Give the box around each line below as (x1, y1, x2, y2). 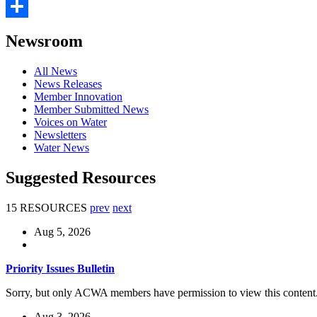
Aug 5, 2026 (34, 226, 91, 238)
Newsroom (6, 32, 83, 51)
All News (34, 65, 77, 78)
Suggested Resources (6, 168, 156, 188)
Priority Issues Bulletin (6, 263, 115, 275)
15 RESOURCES (6, 202, 87, 214)
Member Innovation (34, 91, 122, 103)
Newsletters (34, 129, 86, 142)
